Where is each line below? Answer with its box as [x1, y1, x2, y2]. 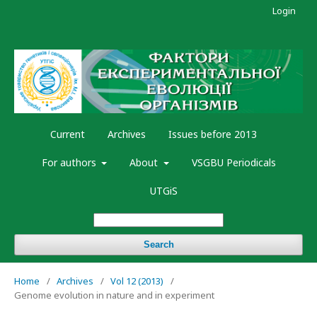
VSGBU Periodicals [191, 156, 276, 170]
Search [143, 239, 174, 250]
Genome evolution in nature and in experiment [14, 289, 214, 302]
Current [50, 127, 85, 142]
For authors [41, 156, 99, 170]
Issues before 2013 [168, 127, 257, 142]
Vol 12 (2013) [110, 275, 163, 288]
